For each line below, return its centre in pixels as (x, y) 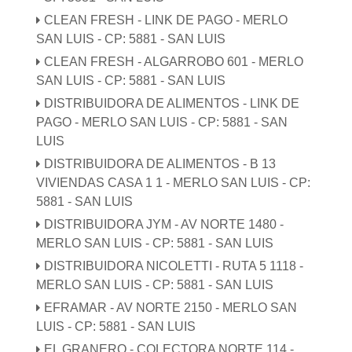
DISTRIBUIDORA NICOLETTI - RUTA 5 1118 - (174, 266)
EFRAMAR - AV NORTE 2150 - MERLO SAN (171, 307)
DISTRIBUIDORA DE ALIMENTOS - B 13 (160, 163)
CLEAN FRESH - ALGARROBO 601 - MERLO (174, 61)
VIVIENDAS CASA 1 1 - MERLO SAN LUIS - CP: (174, 182)
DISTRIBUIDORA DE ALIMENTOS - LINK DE (172, 103)
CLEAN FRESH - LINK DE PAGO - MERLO (166, 20)
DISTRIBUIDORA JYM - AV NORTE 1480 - (164, 224)
